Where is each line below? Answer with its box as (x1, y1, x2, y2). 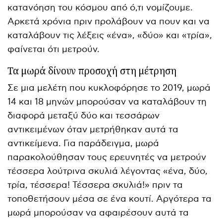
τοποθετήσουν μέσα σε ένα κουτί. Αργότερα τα (7, 193, 212, 204)
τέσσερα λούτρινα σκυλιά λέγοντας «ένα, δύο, (7, 166, 208, 176)
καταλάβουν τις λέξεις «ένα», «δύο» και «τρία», (7, 30, 213, 41)
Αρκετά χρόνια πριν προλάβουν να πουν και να (7, 16, 210, 27)
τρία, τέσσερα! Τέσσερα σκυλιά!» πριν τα (7, 179, 183, 190)
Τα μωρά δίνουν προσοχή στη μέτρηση (7, 64, 176, 77)
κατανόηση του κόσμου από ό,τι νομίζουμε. (7, 2, 193, 13)
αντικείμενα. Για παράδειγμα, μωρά (7, 138, 160, 149)
